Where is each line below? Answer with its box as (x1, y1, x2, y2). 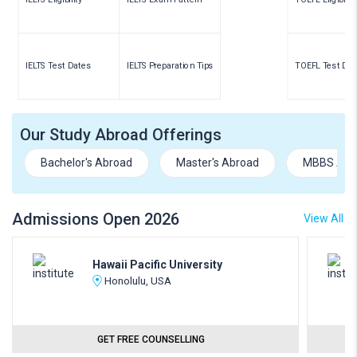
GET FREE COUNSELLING (96, 334, 205, 345)
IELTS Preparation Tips (127, 61, 214, 71)
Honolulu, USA (104, 274, 171, 287)
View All (304, 212, 343, 225)
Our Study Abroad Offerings (20, 125, 222, 144)
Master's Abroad (176, 156, 259, 169)
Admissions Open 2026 (12, 210, 179, 229)
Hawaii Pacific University (92, 258, 222, 271)
